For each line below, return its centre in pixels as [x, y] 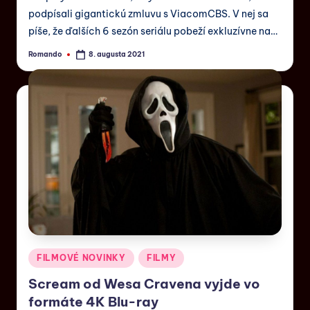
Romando [45, 54]
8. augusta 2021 [117, 54]
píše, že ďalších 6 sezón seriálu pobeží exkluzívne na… [153, 31]
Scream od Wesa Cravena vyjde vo [144, 284]
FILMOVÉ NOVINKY [81, 257]
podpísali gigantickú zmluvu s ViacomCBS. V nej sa [148, 14]
